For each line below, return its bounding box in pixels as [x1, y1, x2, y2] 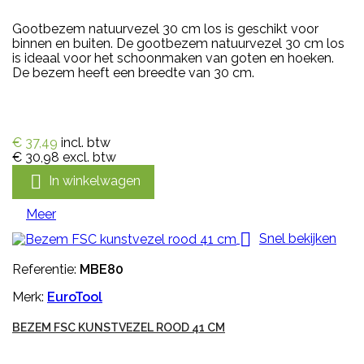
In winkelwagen [49, 172, 141, 188]
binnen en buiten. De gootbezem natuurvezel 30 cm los [12, 35, 344, 51]
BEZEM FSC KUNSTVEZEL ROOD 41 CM [12, 320, 225, 334]
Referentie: [12, 261, 80, 277]
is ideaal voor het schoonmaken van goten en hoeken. [12, 50, 334, 66]
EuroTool [47, 288, 102, 305]
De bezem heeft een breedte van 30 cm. [12, 64, 254, 80]
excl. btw [63, 149, 116, 165]
